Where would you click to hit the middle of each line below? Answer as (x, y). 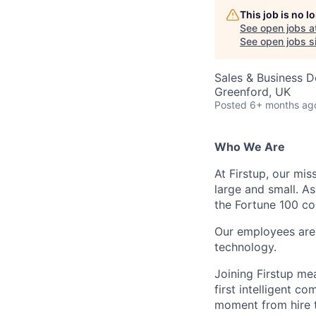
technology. (245, 247)
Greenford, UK (253, 92)
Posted (231, 105)
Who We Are (250, 147)
